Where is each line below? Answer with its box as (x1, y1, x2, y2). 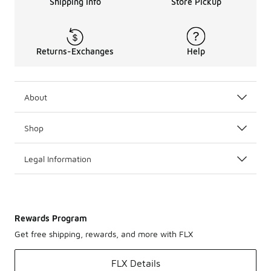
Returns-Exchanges (36, 46, 114, 56)
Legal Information (24, 154, 91, 164)
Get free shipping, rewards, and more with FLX (15, 229, 193, 239)
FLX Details (111, 258, 160, 269)
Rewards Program (15, 213, 87, 223)
